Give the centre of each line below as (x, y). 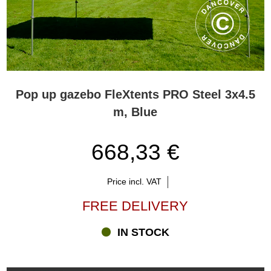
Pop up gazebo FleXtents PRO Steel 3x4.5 (135, 95)
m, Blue (135, 112)
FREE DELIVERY (135, 206)
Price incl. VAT (134, 182)
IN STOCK (144, 232)
